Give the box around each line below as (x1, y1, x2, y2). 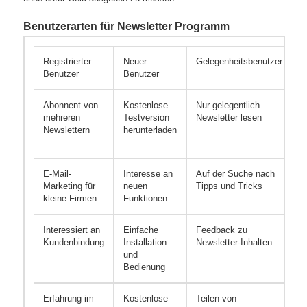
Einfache (123, 225, 159, 236)
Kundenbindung (43, 237, 105, 248)
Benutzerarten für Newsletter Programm (23, 21, 230, 33)
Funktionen (123, 193, 168, 204)
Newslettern (43, 125, 90, 136)
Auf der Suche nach (196, 169, 275, 180)
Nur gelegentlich (196, 100, 260, 111)
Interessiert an (43, 225, 101, 236)
